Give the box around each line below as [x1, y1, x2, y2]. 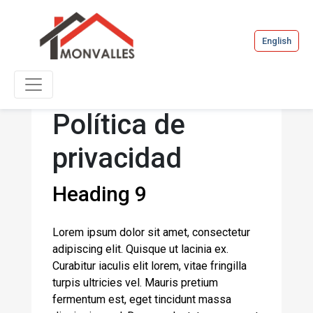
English [262, 35, 291, 46]
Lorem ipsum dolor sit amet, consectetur [52, 226, 250, 239]
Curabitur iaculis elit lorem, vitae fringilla [52, 259, 247, 272]
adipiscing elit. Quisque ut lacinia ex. [52, 242, 228, 256]
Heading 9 [52, 182, 147, 206]
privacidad [52, 142, 182, 175]
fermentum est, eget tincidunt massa [52, 293, 231, 306]
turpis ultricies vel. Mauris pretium [52, 276, 218, 289]
